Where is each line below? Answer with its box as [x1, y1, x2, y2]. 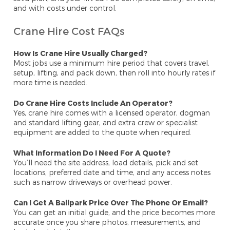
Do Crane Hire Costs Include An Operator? [13, 99, 173, 108]
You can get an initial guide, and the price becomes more [13, 208, 216, 217]
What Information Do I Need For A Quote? [13, 148, 171, 158]
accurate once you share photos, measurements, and [13, 218, 201, 227]
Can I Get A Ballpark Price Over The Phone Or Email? [13, 198, 208, 207]
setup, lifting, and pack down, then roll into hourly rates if [13, 68, 216, 78]
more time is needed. [13, 78, 88, 87]
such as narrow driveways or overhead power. [13, 178, 172, 187]
